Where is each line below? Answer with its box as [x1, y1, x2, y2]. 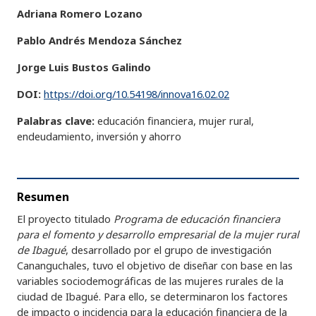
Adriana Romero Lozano [17, 6, 142, 20]
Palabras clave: [17, 114, 97, 128]
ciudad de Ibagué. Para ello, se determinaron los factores [17, 289, 288, 303]
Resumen [17, 189, 69, 205]
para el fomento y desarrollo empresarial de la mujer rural [17, 227, 299, 241]
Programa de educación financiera [114, 212, 280, 226]
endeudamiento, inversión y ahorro [17, 129, 181, 143]
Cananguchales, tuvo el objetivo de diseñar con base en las [17, 258, 293, 272]
